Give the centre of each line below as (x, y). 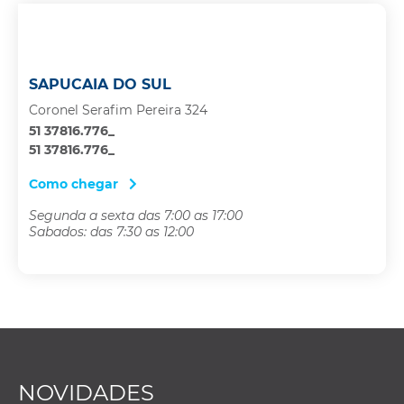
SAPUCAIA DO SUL (100, 84)
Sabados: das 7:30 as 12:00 (111, 232)
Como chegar (75, 184)
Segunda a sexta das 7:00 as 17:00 (136, 216)
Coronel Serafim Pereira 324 (118, 110)
